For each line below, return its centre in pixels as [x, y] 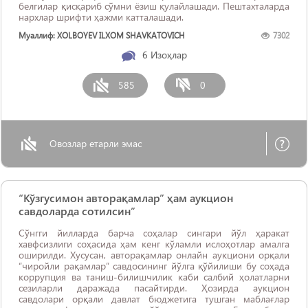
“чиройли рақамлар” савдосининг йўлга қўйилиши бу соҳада [154, 266]
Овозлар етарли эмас [96, 143]
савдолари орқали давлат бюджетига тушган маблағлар [154, 299]
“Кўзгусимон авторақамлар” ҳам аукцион [126, 198]
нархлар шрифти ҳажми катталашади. [101, 17]
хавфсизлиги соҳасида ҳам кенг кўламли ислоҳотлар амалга [154, 244]
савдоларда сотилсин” [77, 211]
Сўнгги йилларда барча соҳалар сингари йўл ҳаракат [154, 233]
